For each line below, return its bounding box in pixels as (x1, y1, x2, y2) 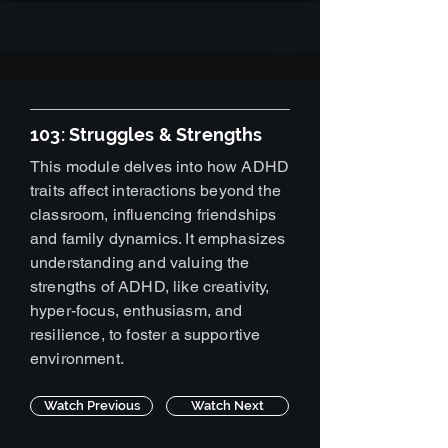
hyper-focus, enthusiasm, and (30, 301, 243, 320)
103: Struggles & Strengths (30, 124, 263, 145)
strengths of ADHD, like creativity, (30, 277, 270, 296)
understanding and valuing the (30, 253, 250, 272)
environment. (30, 349, 124, 368)
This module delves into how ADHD (30, 157, 290, 176)
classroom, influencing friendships (30, 205, 277, 224)
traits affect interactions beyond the (30, 181, 281, 200)
